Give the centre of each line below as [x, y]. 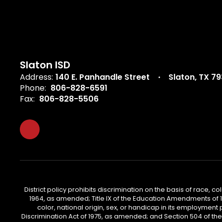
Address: [36, 77]
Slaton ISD [45, 65]
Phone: [33, 88]
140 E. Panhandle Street [103, 77]
